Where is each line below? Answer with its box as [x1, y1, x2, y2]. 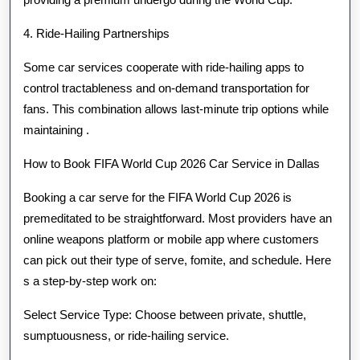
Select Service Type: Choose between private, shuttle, [23, 308, 306, 321]
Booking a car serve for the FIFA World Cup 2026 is [23, 190, 292, 204]
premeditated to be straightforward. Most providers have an [23, 211, 332, 225]
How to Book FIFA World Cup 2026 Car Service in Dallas [23, 157, 320, 170]
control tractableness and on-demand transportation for [23, 81, 309, 95]
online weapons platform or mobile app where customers [23, 232, 319, 246]
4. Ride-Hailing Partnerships [23, 27, 170, 40]
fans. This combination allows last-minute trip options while [23, 102, 329, 116]
